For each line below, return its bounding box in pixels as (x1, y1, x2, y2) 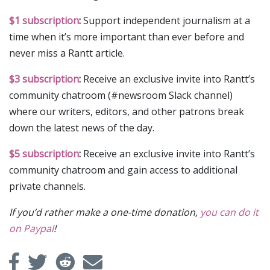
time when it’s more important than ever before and (9, 30, 244, 44)
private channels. (9, 180, 86, 193)
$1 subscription (9, 14, 79, 28)
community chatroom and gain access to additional (9, 163, 237, 177)
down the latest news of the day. (9, 121, 154, 135)
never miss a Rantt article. (9, 46, 125, 60)
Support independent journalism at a (83, 14, 250, 28)
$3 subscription (9, 72, 79, 86)
